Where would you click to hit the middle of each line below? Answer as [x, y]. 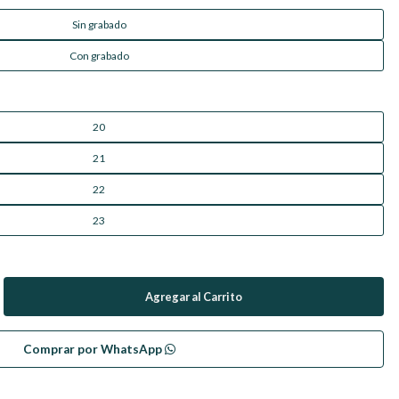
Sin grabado [99, 24]
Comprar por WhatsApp [94, 349]
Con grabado [99, 56]
